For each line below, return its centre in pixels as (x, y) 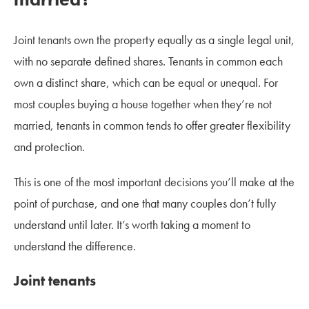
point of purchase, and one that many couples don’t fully (145, 203)
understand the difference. (75, 246)
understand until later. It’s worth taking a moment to (132, 224)
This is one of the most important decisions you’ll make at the (154, 181)
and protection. (49, 146)
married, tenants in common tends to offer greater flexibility (152, 125)
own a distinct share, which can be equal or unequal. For (146, 82)
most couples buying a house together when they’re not (143, 103)
